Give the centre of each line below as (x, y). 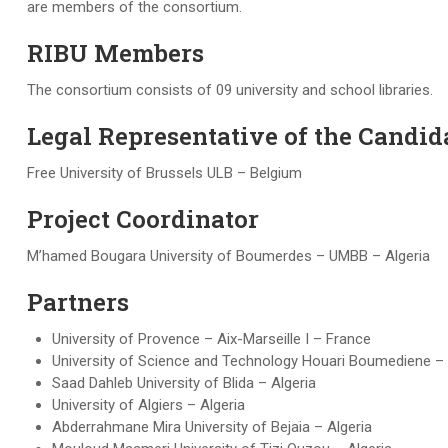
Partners (78, 302)
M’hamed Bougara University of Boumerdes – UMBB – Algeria (228, 256)
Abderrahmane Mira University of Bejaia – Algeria (212, 427)
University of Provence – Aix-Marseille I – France (211, 339)
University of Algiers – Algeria (148, 405)
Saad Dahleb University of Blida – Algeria (184, 383)
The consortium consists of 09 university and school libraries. (230, 90)
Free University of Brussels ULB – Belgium (164, 173)
